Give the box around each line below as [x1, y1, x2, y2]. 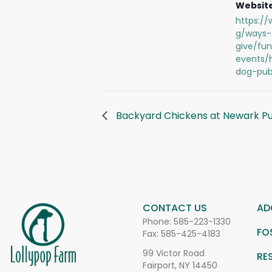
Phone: [142, 216, 174, 228]
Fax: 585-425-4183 [142, 228, 220, 240]
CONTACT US [142, 201, 207, 215]
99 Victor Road [142, 247, 205, 259]
